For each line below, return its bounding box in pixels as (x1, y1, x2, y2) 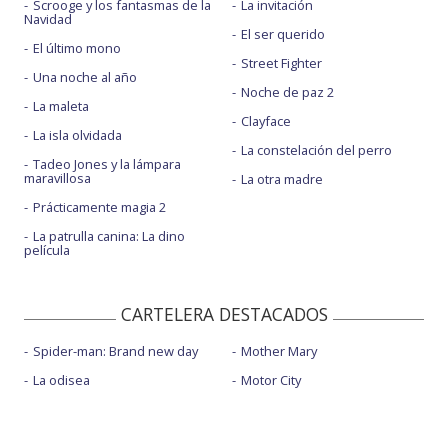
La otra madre (240, 169, 323, 188)
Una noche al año (33, 67, 137, 86)
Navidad (24, 9, 72, 28)
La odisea (33, 370, 90, 389)
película (24, 240, 70, 259)
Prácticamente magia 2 (33, 197, 166, 216)
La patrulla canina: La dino (33, 226, 185, 245)
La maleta (33, 96, 89, 115)
